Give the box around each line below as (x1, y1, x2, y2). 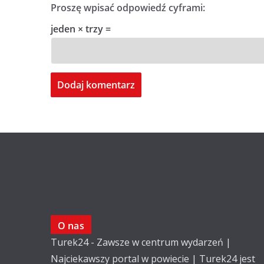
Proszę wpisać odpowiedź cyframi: (51, 1, 205, 14)
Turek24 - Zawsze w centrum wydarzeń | (51, 236, 231, 249)
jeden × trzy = (51, 22, 111, 35)
